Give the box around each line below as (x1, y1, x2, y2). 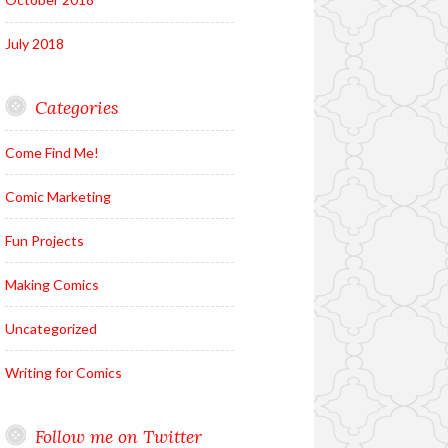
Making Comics (4, 275, 99, 293)
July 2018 (4, 35, 64, 53)
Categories (34, 96, 118, 120)
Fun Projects (4, 231, 84, 249)
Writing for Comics (4, 363, 122, 381)
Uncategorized (4, 319, 97, 337)
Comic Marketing (4, 187, 111, 205)
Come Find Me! (4, 143, 99, 161)
